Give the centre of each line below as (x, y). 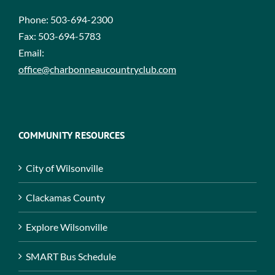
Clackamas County (65, 197)
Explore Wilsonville (67, 227)
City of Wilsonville (64, 168)
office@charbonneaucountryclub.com (97, 69)
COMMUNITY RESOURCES (72, 135)
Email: (31, 52)
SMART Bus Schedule (71, 256)
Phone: (34, 19)
